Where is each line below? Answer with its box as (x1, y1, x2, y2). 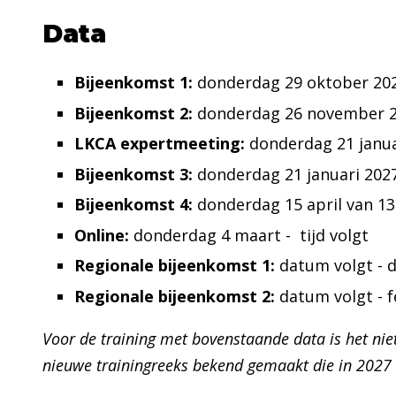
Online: (74, 224, 133, 246)
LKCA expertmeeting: (74, 133, 245, 154)
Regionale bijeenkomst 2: (74, 285, 275, 307)
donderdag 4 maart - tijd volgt (133, 224, 369, 246)
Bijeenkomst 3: (74, 163, 193, 185)
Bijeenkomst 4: (74, 194, 197, 215)
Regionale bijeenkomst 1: (74, 255, 275, 276)
